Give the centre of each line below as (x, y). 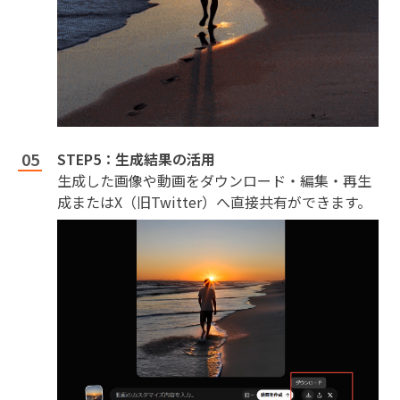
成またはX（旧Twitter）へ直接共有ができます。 (214, 202)
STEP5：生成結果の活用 (136, 159)
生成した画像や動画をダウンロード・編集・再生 (214, 181)
